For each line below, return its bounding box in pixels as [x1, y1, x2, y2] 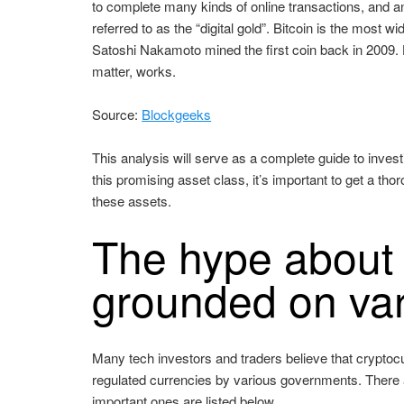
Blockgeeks [142, 105, 212, 124]
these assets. [92, 191, 172, 211]
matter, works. [92, 60, 177, 80]
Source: [92, 105, 142, 124]
